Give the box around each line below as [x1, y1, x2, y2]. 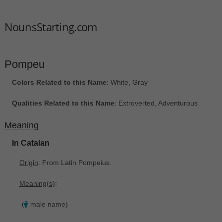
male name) [28, 200, 68, 208]
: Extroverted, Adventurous [114, 99, 198, 108]
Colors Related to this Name [11, 78, 107, 87]
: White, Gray [106, 78, 148, 87]
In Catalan [11, 138, 50, 148]
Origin [19, 158, 38, 166]
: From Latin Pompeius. [38, 158, 111, 166]
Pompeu [4, 57, 45, 70]
